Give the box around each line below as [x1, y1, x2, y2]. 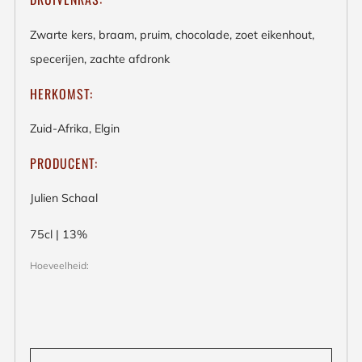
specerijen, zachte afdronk [30, 51, 170, 66]
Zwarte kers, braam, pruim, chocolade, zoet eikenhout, [30, 27, 314, 42]
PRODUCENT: [30, 154, 98, 174]
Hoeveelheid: [30, 259, 89, 271]
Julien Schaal [30, 191, 98, 206]
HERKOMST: [30, 83, 93, 103]
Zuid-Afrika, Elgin [30, 120, 120, 136]
